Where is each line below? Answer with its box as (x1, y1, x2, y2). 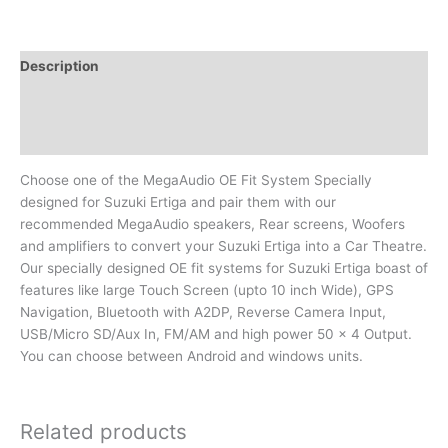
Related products (20, 419, 187, 445)
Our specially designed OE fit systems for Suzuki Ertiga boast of (20, 259, 428, 276)
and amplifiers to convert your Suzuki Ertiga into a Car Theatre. (20, 237, 427, 254)
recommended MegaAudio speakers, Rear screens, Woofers (20, 215, 405, 232)
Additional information (20, 93, 171, 110)
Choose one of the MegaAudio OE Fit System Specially (20, 171, 372, 188)
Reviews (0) (20, 129, 101, 146)
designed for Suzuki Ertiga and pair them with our (20, 193, 336, 210)
